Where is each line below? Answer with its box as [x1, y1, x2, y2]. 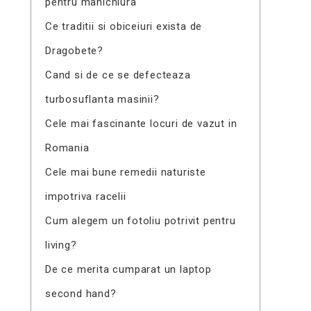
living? [44, 239, 77, 251]
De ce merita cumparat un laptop [44, 263, 212, 276]
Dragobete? [44, 44, 103, 57]
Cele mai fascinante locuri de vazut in [44, 117, 237, 130]
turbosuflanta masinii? [44, 93, 160, 106]
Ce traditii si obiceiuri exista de [44, 20, 203, 33]
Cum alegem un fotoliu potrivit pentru [44, 215, 236, 227]
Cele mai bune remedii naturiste [44, 166, 206, 178]
